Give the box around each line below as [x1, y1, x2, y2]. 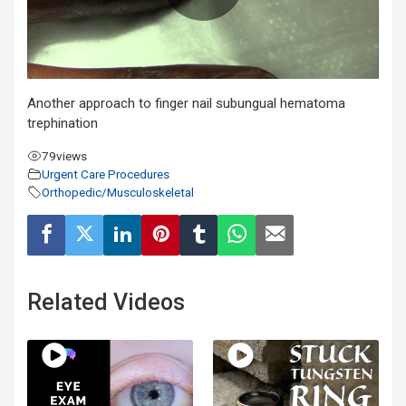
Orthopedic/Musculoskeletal [42, 184, 194, 199]
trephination [27, 114, 98, 131]
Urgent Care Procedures [42, 166, 169, 181]
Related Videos [27, 288, 185, 315]
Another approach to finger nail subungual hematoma [27, 94, 345, 111]
